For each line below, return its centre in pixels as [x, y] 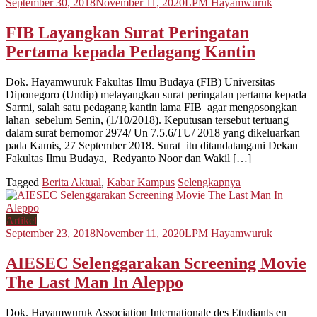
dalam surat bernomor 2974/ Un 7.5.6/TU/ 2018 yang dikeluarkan [153, 132]
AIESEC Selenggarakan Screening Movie [156, 263]
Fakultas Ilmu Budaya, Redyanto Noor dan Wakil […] [128, 158]
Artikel [21, 220]
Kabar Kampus [141, 182]
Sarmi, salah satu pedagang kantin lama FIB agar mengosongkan [151, 107]
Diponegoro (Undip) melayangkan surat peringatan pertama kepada [156, 94]
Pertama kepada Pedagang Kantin [131, 51]
